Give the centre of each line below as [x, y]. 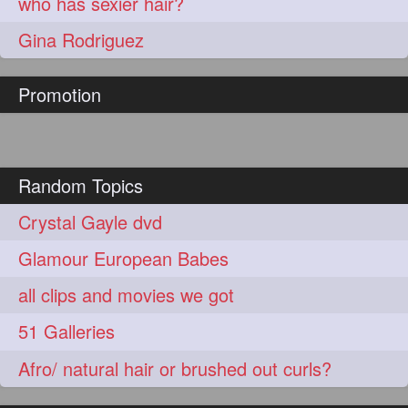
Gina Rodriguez [82, 39]
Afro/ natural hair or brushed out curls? [175, 368]
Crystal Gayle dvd [91, 222]
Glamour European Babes [124, 259]
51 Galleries [67, 331]
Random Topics [81, 186]
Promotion [60, 94]
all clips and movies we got [127, 295]
